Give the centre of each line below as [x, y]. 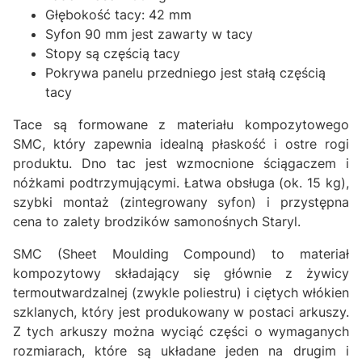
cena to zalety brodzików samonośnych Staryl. [157, 221]
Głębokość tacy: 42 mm [118, 15]
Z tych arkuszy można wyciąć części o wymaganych [181, 331]
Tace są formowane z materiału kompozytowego [181, 124]
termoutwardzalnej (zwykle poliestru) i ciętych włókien [181, 293]
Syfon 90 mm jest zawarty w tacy [149, 34]
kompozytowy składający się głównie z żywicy [181, 273]
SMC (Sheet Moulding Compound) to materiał [181, 254]
